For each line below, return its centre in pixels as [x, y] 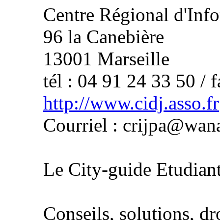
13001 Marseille [106, 59]
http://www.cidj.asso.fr [131, 103]
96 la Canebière [104, 37]
